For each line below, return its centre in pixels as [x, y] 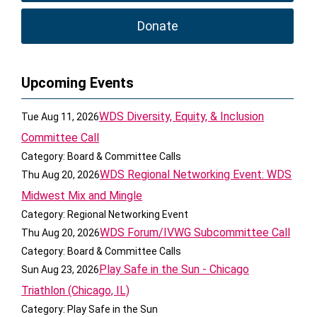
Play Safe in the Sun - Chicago [174, 269]
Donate [157, 26]
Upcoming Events [77, 83]
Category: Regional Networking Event [105, 214]
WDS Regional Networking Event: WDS [196, 174]
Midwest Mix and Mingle [82, 196]
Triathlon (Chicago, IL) [76, 290]
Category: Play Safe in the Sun [90, 309]
